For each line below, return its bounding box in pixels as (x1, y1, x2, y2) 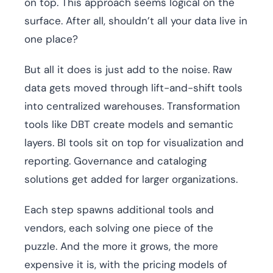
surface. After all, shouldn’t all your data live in (24, 14, 247, 28)
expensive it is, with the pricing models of (24, 258, 227, 272)
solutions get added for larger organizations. (24, 172, 241, 186)
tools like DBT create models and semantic (24, 118, 233, 132)
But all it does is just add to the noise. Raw (24, 63, 232, 77)
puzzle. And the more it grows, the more (24, 239, 218, 253)
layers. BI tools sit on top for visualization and (24, 136, 244, 150)
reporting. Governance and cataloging (24, 154, 207, 168)
